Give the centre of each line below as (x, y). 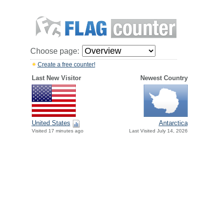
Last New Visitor (56, 78)
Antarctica (173, 123)
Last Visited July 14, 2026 (158, 131)
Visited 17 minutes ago (57, 131)
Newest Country (164, 78)
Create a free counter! (66, 65)
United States (51, 123)
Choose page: (55, 51)
